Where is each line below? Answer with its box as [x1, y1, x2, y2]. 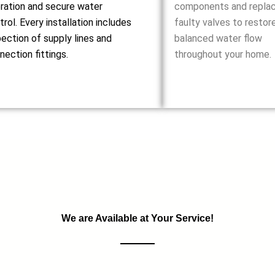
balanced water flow [174, 33, 262, 44]
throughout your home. [174, 48, 271, 60]
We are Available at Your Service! [61, 213, 214, 223]
